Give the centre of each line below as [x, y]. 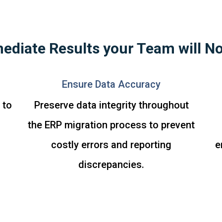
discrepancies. [111, 165]
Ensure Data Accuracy [111, 84]
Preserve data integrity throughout [111, 105]
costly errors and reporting [111, 145]
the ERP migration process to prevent [111, 125]
